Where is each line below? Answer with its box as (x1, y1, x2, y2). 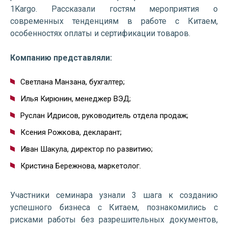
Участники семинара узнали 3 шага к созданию (10, 190, 218, 200)
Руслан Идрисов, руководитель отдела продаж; (20, 111, 188, 120)
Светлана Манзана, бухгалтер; (20, 77, 125, 87)
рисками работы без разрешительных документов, (10, 215, 218, 224)
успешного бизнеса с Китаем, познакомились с (10, 203, 218, 212)
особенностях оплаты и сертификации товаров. (10, 28, 190, 38)
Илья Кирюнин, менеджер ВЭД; (20, 94, 131, 103)
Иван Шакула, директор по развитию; (20, 145, 153, 154)
